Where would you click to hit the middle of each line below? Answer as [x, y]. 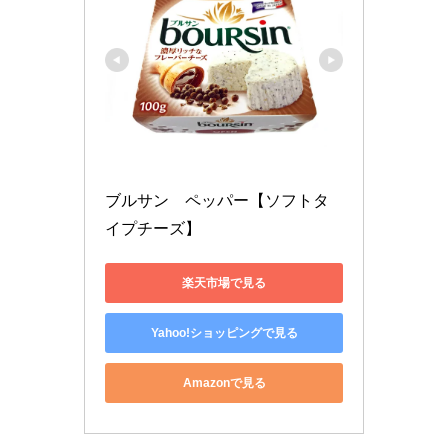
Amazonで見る [224, 382]
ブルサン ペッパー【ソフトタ [217, 201]
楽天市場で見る [224, 282]
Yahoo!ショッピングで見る [224, 332]
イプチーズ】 [153, 229]
